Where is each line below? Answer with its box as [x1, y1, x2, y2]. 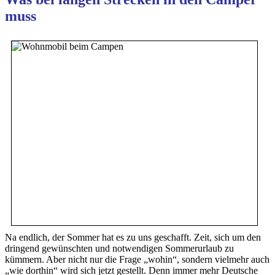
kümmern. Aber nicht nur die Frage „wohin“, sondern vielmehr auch [5, 254, 269, 265]
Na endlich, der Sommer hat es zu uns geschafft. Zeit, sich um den [5, 231, 261, 242]
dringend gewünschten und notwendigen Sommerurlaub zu [5, 242, 234, 254]
